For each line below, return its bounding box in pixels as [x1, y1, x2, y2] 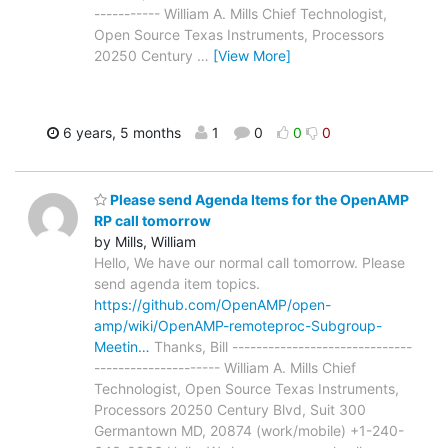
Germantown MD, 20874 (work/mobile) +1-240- [94, 422, 404, 440]
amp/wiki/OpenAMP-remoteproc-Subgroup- [94, 317, 382, 335]
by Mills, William [94, 233, 196, 251]
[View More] [213, 46, 291, 64]
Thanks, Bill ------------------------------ [150, 338, 412, 356]
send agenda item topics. [94, 275, 260, 293]
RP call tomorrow [94, 212, 211, 230]
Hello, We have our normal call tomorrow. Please [94, 254, 405, 272]
